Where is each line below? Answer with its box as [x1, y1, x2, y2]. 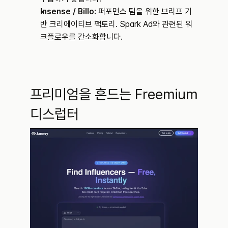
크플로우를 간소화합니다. [40, 32, 123, 42]
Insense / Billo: [40, 7, 96, 17]
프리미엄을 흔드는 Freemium [30, 85, 198, 103]
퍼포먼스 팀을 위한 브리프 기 [96, 7, 192, 17]
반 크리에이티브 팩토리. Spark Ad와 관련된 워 [40, 19, 192, 30]
